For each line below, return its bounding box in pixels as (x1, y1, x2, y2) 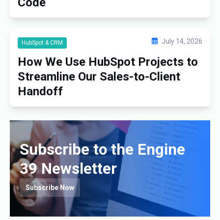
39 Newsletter (20, 159, 117, 178)
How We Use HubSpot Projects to (18, 55, 198, 69)
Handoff (18, 84, 63, 98)
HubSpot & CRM (22, 39, 63, 46)
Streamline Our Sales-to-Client (18, 69, 180, 83)
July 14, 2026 (162, 37, 202, 45)
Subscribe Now (26, 183, 74, 192)
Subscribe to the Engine (20, 140, 185, 159)
